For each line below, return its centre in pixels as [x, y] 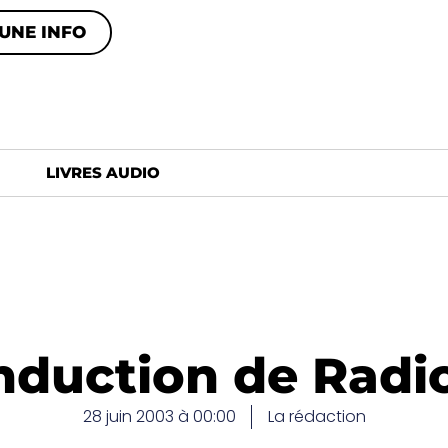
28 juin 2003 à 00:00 [159, 416]
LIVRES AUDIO [103, 172]
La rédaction [316, 416]
